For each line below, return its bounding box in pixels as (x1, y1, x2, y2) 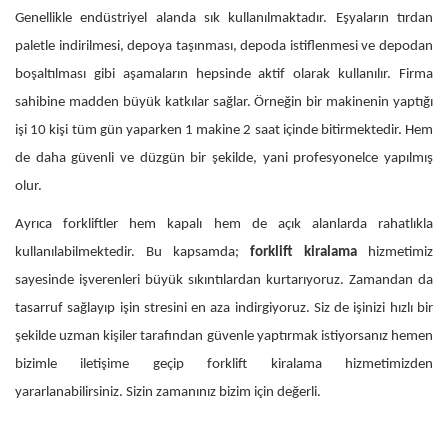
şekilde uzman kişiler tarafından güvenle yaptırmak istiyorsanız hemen (15, 328, 433, 344)
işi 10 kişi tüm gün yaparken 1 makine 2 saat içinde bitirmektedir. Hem (15, 122, 433, 138)
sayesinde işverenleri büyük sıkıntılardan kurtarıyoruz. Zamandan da (15, 272, 433, 288)
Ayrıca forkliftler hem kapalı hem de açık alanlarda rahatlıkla (15, 216, 433, 232)
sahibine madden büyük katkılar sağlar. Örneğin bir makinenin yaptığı (15, 94, 433, 110)
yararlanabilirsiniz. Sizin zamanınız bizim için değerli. (15, 384, 321, 400)
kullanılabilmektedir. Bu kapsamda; (15, 244, 250, 260)
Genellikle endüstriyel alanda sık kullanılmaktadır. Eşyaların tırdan (15, 10, 433, 26)
